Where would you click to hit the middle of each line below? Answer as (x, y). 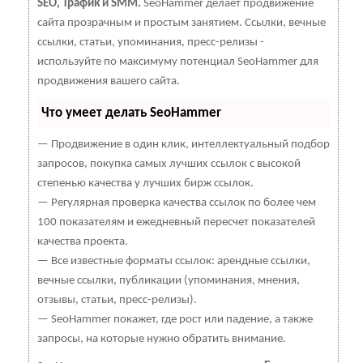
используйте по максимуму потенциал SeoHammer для (178, 62)
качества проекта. (83, 241)
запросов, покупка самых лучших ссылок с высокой (169, 164)
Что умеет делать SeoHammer (131, 113)
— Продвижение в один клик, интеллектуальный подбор (184, 144)
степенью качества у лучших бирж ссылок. (145, 183)
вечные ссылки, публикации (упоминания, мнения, (169, 280)
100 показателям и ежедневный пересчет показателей (176, 222)
